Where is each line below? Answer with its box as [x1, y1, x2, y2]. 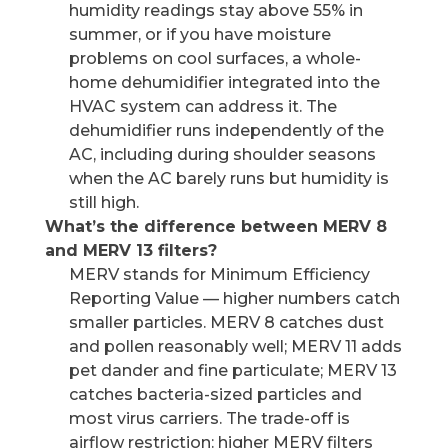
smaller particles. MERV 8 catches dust [68, 313, 384, 332]
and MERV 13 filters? [44, 241, 217, 260]
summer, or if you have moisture [68, 25, 331, 44]
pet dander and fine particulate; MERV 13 [68, 361, 397, 380]
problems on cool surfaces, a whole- [68, 49, 361, 68]
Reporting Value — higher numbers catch [68, 289, 400, 308]
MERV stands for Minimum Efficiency [68, 265, 370, 284]
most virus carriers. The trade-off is [68, 409, 350, 428]
